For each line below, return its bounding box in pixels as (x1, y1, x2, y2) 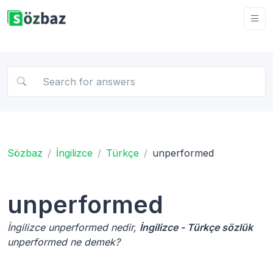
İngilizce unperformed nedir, (7, 221, 140, 233)
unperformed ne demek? (7, 235, 120, 248)
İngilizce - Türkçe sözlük (140, 221, 253, 233)
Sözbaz (7, 146, 43, 159)
